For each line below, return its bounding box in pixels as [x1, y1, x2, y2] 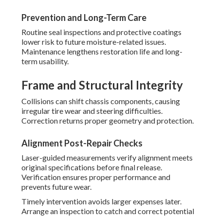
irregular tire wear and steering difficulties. [21, 106, 163, 116]
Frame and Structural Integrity [21, 78, 183, 92]
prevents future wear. [21, 182, 91, 192]
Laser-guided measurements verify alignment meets [21, 153, 193, 163]
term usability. [21, 56, 69, 66]
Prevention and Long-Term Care [21, 12, 146, 23]
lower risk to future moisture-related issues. [21, 37, 166, 47]
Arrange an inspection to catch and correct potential [21, 206, 194, 216]
